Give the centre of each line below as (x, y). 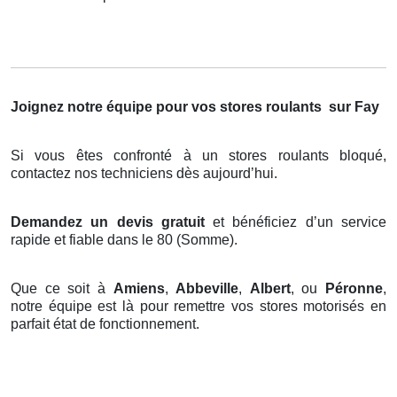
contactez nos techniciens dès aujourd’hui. (144, 173)
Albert (270, 288)
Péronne (354, 288)
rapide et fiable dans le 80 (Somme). (124, 239)
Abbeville (207, 288)
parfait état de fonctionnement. (105, 323)
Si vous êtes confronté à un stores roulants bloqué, (198, 155)
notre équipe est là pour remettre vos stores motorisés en (198, 306)
